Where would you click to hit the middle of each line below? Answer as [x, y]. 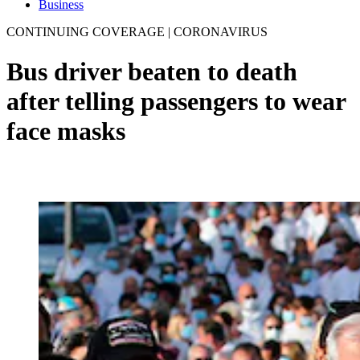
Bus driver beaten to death [152, 71]
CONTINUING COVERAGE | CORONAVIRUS [137, 32]
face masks [66, 131]
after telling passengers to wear [176, 101]
